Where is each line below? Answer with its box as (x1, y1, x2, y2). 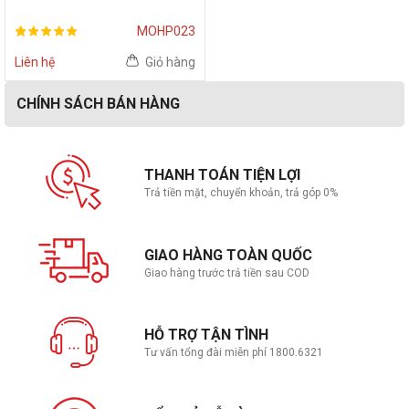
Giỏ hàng (144, 54, 195, 69)
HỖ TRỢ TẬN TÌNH (143, 326, 268, 344)
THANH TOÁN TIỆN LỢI (143, 165, 300, 184)
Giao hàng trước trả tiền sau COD (143, 267, 309, 280)
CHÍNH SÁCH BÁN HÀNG (16, 94, 180, 112)
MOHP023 (136, 23, 195, 38)
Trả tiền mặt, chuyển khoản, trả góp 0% (143, 185, 338, 199)
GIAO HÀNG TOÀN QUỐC (143, 246, 312, 265)
